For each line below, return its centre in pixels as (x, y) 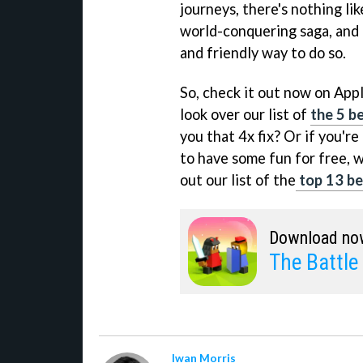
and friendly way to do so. (263, 52)
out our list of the (238, 179)
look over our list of (245, 114)
